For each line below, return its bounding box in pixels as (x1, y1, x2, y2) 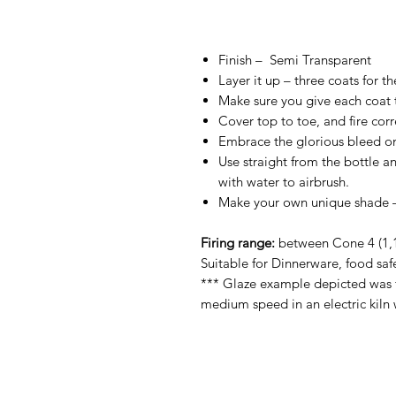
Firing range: (201, 233, 275, 251)
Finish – (218, 50, 270, 68)
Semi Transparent (270, 50, 371, 68)
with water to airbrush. (218, 172, 349, 190)
